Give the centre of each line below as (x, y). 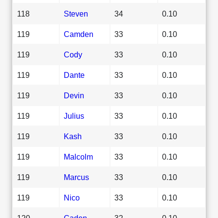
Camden (79, 34)
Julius (74, 116)
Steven (76, 13)
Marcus (76, 177)
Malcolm (78, 156)
